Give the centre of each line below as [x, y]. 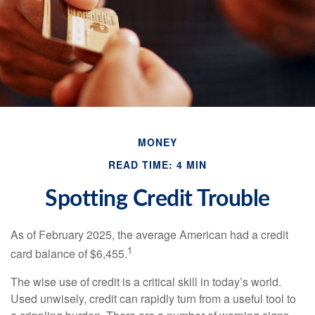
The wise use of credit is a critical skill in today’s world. [146, 281]
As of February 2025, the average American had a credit [149, 235]
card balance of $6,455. [69, 254]
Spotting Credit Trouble [157, 199]
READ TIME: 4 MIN [157, 165]
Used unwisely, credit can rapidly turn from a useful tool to [153, 298]
